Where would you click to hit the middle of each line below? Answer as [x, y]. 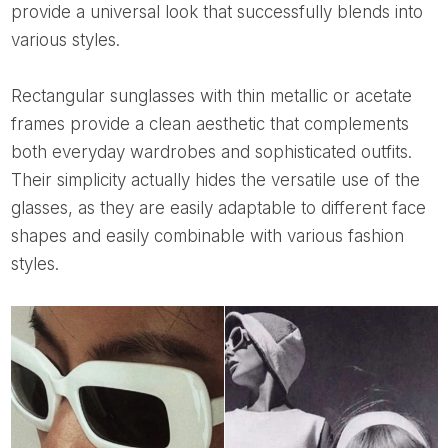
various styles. [65, 40]
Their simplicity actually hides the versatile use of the [215, 180]
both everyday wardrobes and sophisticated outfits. [211, 152]
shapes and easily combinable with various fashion [207, 236]
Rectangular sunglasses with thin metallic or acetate [16, 96]
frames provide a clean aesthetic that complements [209, 124]
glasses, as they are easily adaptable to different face [218, 208]
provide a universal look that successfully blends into [216, 12]
